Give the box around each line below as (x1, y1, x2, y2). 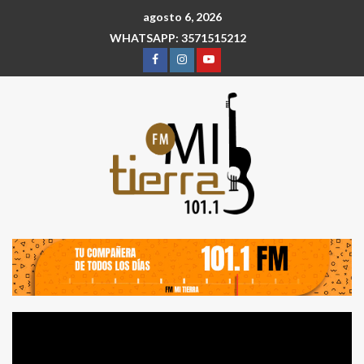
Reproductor (181, 314, 253, 331)
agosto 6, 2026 (142, 10, 222, 24)
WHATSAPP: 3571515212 (110, 31, 246, 45)
